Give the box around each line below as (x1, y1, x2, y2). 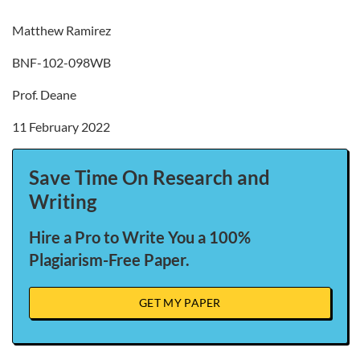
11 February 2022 (12, 119, 110, 134)
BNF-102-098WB (12, 55, 111, 70)
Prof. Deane (12, 87, 76, 102)
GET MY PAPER (139, 296, 221, 309)
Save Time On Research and (29, 166, 270, 189)
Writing (29, 190, 96, 213)
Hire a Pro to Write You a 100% (29, 227, 251, 247)
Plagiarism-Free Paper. (29, 250, 190, 269)
